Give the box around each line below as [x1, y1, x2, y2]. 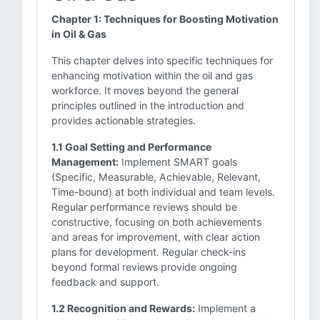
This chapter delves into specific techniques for [51, 54, 273, 66]
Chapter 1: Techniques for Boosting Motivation [51, 13, 279, 25]
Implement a [195, 302, 256, 314]
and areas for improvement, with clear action [51, 231, 260, 243]
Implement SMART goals [119, 156, 237, 168]
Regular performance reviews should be [51, 201, 237, 213]
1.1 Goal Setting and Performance [51, 141, 211, 153]
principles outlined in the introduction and [51, 99, 244, 111]
